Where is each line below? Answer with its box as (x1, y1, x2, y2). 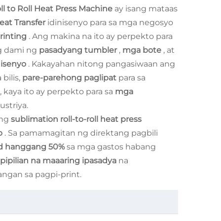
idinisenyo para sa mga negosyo (47, 18, 173, 27)
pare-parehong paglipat (22, 73, 118, 82)
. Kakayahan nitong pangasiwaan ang (28, 59, 175, 69)
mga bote (122, 45, 163, 55)
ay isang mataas (114, 4, 178, 13)
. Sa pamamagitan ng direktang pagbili (4, 128, 158, 138)
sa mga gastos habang (67, 142, 156, 151)
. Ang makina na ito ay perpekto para (29, 32, 173, 41)
